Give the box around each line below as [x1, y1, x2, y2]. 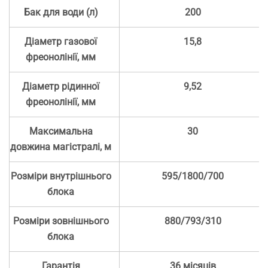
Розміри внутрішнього [10, 170, 111, 182]
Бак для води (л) [23, 7, 98, 19]
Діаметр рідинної [22, 81, 100, 93]
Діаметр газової [25, 36, 98, 48]
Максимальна [29, 126, 93, 138]
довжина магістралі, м [10, 141, 112, 153]
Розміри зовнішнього [13, 215, 109, 227]
